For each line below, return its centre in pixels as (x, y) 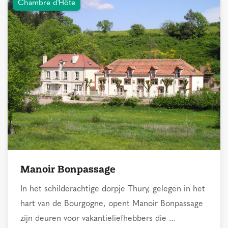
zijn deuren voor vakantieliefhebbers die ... (98, 219)
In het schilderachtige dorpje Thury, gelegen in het (113, 189)
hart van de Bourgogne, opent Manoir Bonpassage (112, 204)
